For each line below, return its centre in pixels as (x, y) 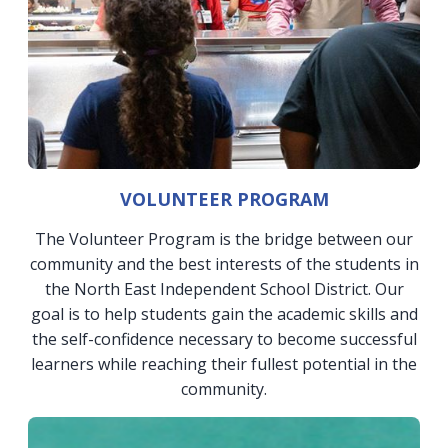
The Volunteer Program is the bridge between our (224, 239)
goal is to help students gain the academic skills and (224, 314)
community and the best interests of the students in (224, 264)
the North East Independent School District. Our (224, 289)
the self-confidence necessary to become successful (224, 339)
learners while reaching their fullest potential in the (224, 364)
